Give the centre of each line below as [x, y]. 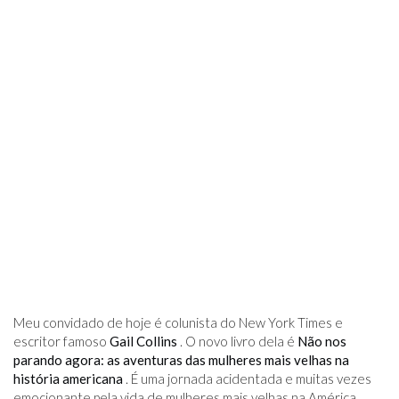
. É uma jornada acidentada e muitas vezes [247, 379]
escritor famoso [61, 341]
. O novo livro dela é [237, 341]
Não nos [322, 341]
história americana [68, 379]
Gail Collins [143, 341]
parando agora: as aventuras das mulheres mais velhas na [181, 360]
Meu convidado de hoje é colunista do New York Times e [178, 322]
